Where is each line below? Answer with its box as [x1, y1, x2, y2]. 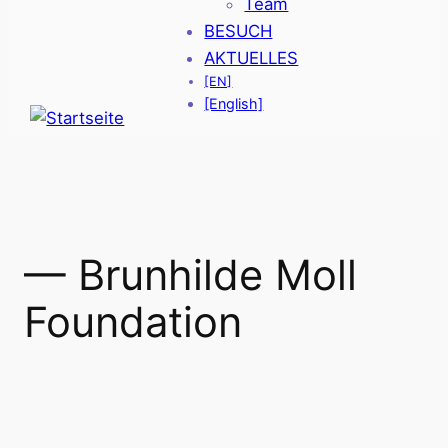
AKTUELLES [204, 48, 299, 69]
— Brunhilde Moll [24, 250, 357, 301]
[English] [204, 95, 264, 113]
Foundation [24, 297, 242, 348]
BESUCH [204, 21, 273, 42]
